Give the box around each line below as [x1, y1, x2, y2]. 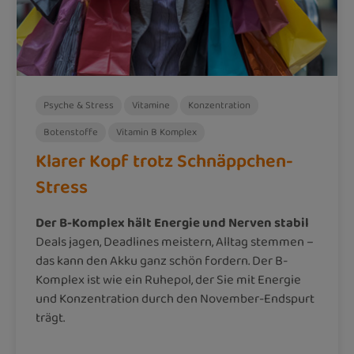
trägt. [36, 307, 65, 328]
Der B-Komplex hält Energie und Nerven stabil [36, 213, 309, 233]
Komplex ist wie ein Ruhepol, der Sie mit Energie [36, 269, 301, 290]
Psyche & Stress [43, 97, 114, 113]
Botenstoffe [43, 124, 98, 140]
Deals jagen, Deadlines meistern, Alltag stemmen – [36, 232, 314, 252]
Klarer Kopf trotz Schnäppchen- [36, 147, 293, 175]
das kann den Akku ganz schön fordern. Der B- [36, 250, 288, 271]
